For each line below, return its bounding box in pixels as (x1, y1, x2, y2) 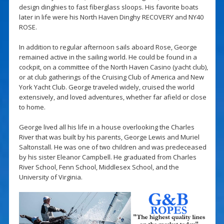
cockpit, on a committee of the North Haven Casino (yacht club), (18, 62, 208, 71)
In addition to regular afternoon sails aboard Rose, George (18, 42, 197, 51)
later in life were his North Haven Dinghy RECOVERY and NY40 (18, 12, 203, 21)
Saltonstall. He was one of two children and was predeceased (18, 142, 206, 151)
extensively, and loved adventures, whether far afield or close (18, 92, 206, 101)
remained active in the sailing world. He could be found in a (18, 52, 197, 61)
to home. (18, 102, 45, 111)
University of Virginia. (18, 172, 82, 181)
